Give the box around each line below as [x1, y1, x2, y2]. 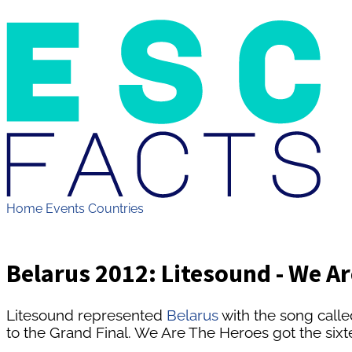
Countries [88, 201, 144, 216]
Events [46, 201, 85, 216]
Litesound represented [6, 306, 167, 324]
